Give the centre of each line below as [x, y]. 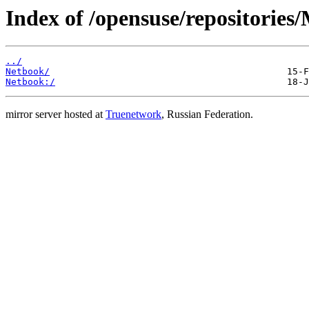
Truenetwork [133, 114]
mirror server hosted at [56, 114]
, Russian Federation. [207, 114]
